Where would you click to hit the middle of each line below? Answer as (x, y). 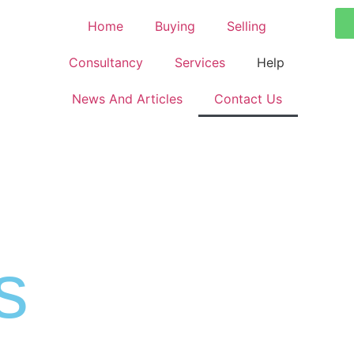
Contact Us (248, 99)
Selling (246, 26)
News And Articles (127, 99)
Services (200, 62)
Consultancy (106, 62)
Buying (175, 26)
